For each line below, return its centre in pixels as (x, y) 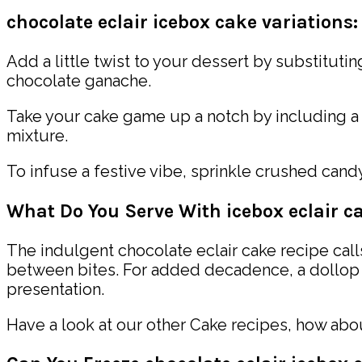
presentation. (55, 290)
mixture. (37, 136)
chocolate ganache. (79, 81)
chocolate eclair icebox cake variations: (182, 22)
